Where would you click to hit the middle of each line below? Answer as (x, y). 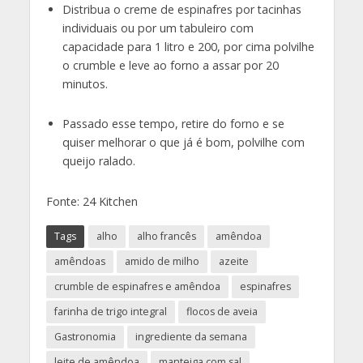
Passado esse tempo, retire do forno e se (173, 124)
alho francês (166, 237)
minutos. (85, 83)
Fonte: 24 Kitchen (92, 202)
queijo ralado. (98, 161)
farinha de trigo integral (110, 312)
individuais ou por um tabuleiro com (158, 28)
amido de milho (162, 262)
